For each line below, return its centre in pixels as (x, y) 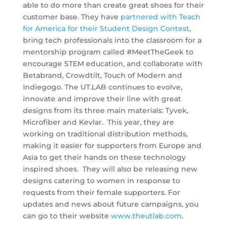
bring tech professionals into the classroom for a (112, 40)
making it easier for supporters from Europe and (112, 145)
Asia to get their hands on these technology (104, 157)
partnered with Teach (160, 17)
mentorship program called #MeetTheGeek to (108, 52)
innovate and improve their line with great (102, 98)
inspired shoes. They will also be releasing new (110, 169)
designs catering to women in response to (101, 180)
